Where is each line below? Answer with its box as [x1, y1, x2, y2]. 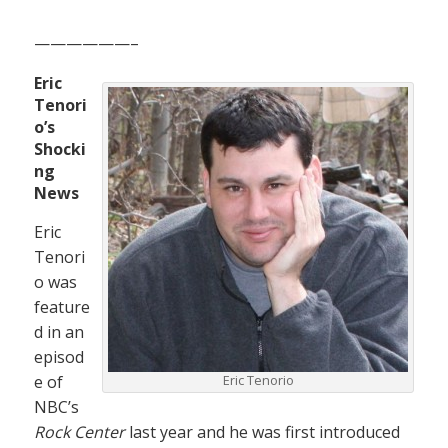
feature [34, 296, 90, 319]
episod [34, 346, 84, 369]
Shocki [34, 138, 86, 161]
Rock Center [34, 421, 125, 444]
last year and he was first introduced [125, 421, 400, 444]
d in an [34, 321, 84, 344]
